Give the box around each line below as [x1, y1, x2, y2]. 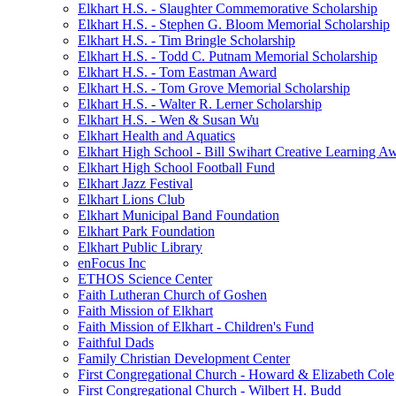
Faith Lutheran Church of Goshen [78, 287, 267, 302]
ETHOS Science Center [78, 271, 212, 286]
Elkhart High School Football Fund [78, 160, 275, 175]
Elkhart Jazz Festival [78, 176, 193, 191]
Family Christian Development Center [78, 351, 290, 366]
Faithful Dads [78, 335, 154, 350]
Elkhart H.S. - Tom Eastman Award [78, 65, 277, 80]
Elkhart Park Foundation [78, 224, 215, 239]
